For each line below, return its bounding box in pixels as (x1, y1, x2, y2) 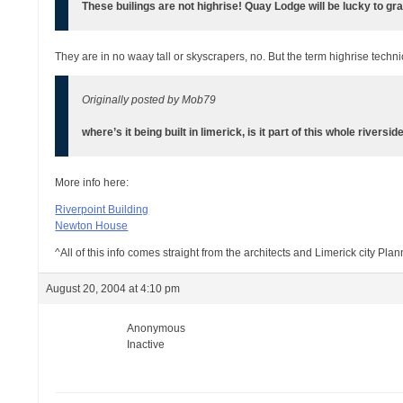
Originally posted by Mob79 (82, 94, 217, 106)
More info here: (55, 176, 130, 189)
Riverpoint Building (55, 203, 149, 216)
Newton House (55, 219, 129, 232)
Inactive (127, 338, 166, 351)
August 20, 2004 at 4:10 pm (46, 282, 181, 295)
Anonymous (127, 322, 186, 335)
